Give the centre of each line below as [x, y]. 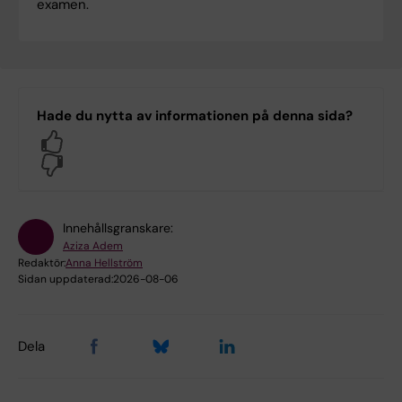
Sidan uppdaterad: [66, 280]
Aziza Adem [93, 246]
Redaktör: [42, 263]
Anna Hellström [104, 263]
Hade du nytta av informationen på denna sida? [195, 116]
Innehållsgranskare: [118, 228]
